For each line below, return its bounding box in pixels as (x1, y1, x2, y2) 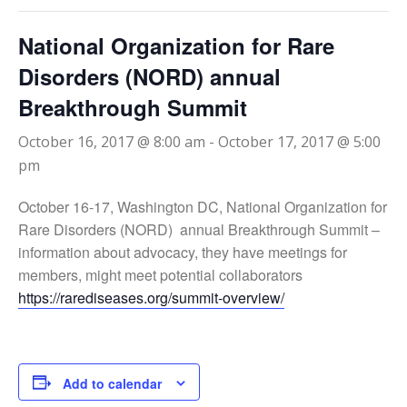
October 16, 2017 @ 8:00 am (18, 132, 205, 152)
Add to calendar (63, 374, 162, 393)
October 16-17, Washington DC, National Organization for (18, 196, 387, 217)
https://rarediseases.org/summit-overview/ (18, 287, 284, 308)
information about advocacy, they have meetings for (18, 242, 347, 263)
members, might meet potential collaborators (18, 264, 303, 285)
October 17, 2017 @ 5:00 (218, 132, 381, 152)
